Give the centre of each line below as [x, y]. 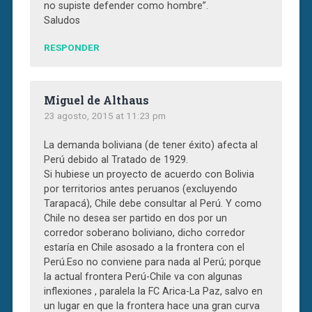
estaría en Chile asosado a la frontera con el [144, 247]
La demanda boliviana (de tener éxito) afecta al [150, 145]
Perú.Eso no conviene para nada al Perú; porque [152, 262]
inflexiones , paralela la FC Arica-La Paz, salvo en [153, 291]
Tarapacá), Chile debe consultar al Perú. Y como [153, 203]
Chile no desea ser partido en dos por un [135, 218]
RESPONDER [71, 47]
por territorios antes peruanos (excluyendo [140, 189]
